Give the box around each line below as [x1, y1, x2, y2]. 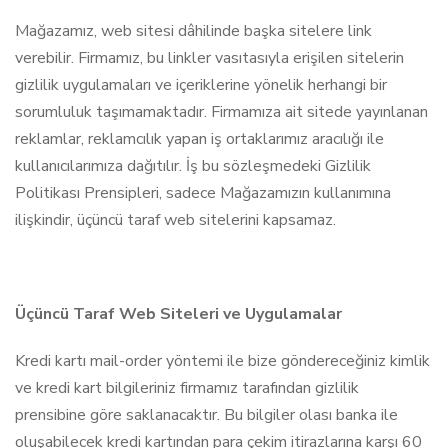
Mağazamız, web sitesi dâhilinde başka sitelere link [15, 20, 372, 42]
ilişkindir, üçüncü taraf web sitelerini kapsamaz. [15, 209, 336, 231]
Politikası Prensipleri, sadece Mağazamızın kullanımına [15, 182, 391, 204]
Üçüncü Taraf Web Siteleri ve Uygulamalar [15, 303, 342, 325]
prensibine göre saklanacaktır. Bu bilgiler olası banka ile [15, 404, 398, 426]
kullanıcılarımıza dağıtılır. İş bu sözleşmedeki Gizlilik [15, 155, 371, 177]
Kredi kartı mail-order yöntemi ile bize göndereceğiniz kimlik [15, 350, 430, 372]
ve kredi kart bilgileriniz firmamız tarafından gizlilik [15, 377, 359, 399]
